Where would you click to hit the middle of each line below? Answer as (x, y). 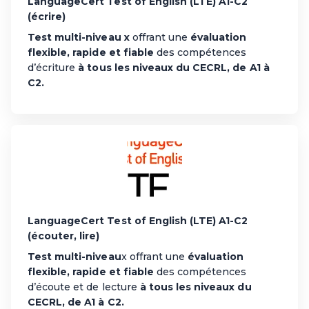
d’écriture (53, 67)
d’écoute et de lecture (84, 287)
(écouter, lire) (64, 236)
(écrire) (47, 16)
